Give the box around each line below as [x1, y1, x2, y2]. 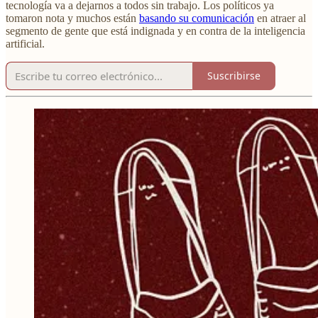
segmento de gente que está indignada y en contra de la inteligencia [6, 24, 305, 37]
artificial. [6, 37, 45, 50]
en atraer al [254, 11, 306, 24]
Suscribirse [207, 69, 261, 83]
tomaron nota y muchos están [6, 11, 139, 24]
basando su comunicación [139, 11, 254, 24]
